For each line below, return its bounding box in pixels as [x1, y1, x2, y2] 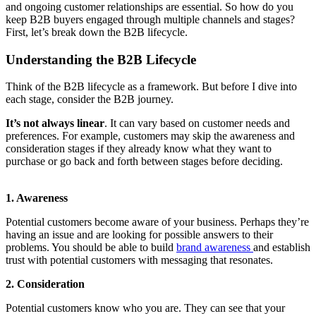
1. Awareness [6, 192, 68, 205]
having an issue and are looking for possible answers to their [6, 229, 273, 241]
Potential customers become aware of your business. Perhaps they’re [6, 216, 309, 229]
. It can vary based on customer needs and [104, 117, 290, 130]
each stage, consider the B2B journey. [6, 93, 176, 106]
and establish [253, 241, 310, 254]
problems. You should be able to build [6, 241, 176, 254]
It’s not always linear [6, 117, 104, 130]
